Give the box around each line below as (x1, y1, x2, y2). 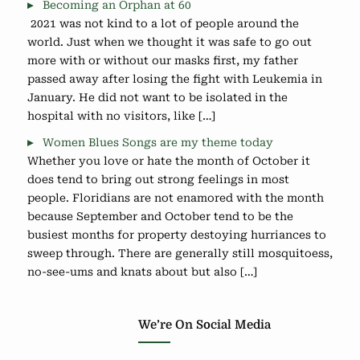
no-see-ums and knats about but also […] (27, 265, 257, 279)
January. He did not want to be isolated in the (27, 90, 288, 104)
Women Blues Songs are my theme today (42, 136, 273, 149)
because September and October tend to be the (27, 210, 293, 223)
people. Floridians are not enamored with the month (27, 191, 324, 205)
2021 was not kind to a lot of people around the (27, 16, 299, 30)
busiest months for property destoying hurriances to (27, 228, 326, 242)
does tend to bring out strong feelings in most (27, 173, 289, 186)
